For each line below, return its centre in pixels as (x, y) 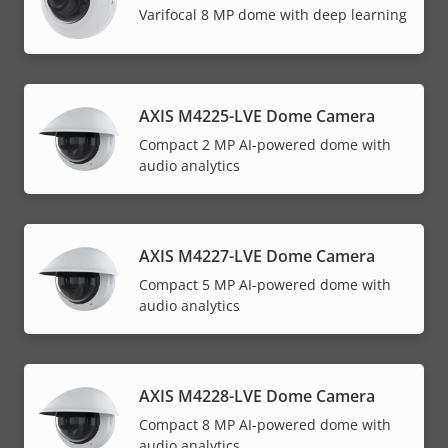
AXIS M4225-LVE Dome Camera (257, 115)
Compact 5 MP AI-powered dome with (265, 284)
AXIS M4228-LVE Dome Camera (257, 395)
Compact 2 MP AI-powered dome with (265, 144)
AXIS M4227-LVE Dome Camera (257, 255)
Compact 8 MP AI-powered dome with (265, 424)
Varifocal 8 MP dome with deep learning (273, 15)
